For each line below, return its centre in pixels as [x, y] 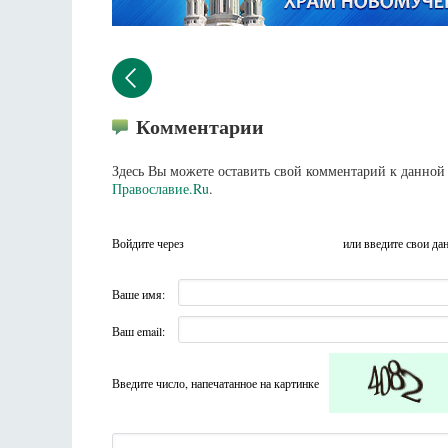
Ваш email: [138, 331]
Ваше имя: [138, 294]
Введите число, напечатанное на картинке [215, 383]
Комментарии [200, 126]
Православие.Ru [160, 188]
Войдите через [149, 243]
